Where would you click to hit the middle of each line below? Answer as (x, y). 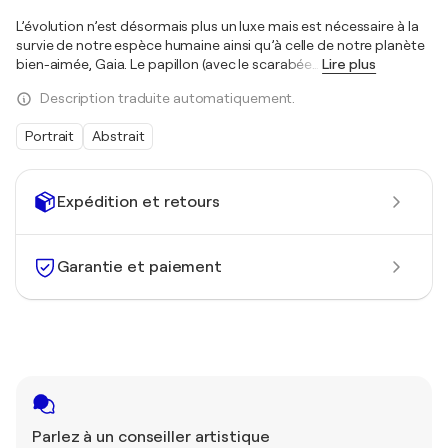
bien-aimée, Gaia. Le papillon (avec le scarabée (164, 64)
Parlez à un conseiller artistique (151, 437)
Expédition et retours (138, 201)
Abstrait (118, 136)
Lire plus (349, 64)
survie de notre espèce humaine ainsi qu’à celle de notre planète (220, 45)
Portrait (50, 136)
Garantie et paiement (139, 266)
